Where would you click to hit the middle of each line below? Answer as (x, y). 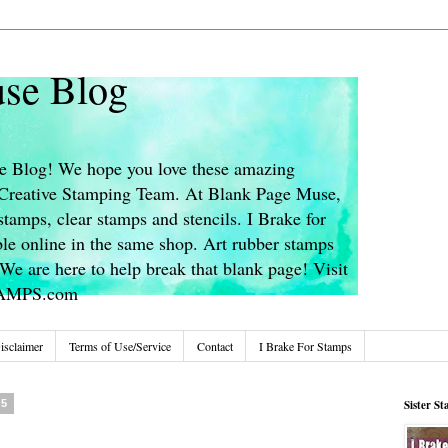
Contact (214, 346)
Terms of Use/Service (119, 346)
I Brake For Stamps (305, 346)
